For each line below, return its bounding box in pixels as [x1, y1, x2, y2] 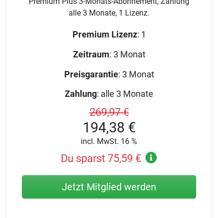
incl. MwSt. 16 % [81, 136, 137, 146]
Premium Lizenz [72, 29, 137, 40]
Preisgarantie [64, 69, 118, 79]
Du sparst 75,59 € [60, 152, 141, 165]
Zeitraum [73, 49, 109, 60]
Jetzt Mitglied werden [62, 181, 156, 193]
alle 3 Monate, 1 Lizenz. [69, 8, 149, 18]
